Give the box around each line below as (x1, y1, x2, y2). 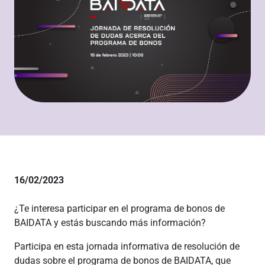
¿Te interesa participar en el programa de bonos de (14, 203, 225, 214)
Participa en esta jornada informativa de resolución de (14, 241, 240, 252)
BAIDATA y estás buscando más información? (14, 217, 206, 228)
